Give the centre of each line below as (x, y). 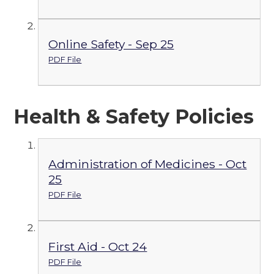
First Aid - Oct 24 (98, 246)
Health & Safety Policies (134, 117)
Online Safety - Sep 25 (111, 44)
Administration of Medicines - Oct (148, 164)
